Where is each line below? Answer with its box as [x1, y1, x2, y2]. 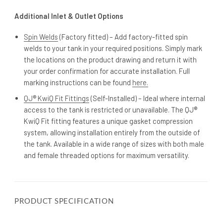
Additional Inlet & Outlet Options [14, 11, 123, 20]
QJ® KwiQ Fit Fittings [24, 93, 90, 103]
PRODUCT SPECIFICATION [14, 196, 114, 205]
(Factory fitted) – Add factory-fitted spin [58, 32, 188, 41]
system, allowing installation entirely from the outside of [24, 127, 201, 137]
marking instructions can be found [24, 77, 133, 87]
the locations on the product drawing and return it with [24, 55, 197, 64]
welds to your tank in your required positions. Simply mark [24, 43, 203, 53]
